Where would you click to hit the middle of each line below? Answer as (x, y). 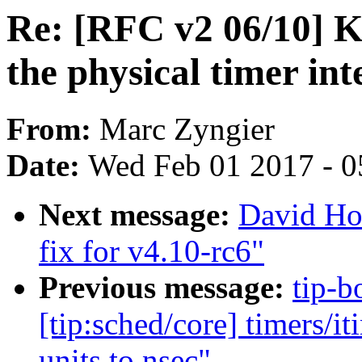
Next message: (139, 215)
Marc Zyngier (187, 129)
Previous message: (166, 288)
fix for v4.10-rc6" (152, 251)
